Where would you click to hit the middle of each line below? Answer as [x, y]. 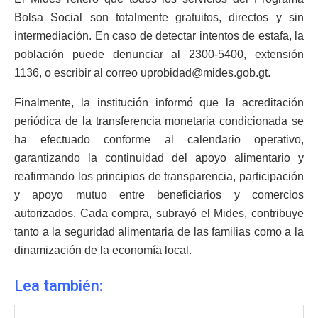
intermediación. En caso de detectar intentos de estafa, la [159, 36]
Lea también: [59, 285]
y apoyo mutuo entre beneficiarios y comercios [159, 195]
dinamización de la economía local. [103, 251]
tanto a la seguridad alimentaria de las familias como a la [159, 232]
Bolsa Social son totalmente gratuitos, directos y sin [159, 18]
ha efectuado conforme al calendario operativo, [159, 140]
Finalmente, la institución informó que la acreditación [159, 103]
